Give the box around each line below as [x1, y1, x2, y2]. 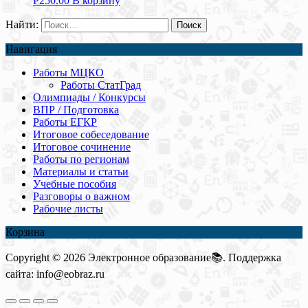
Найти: [5, 19, 38, 31]
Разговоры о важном [33, 190, 130, 203]
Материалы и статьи [33, 166, 129, 178]
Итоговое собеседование [33, 129, 149, 141]
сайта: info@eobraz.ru [5, 268, 104, 280]
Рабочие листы [33, 203, 103, 215]
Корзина [5, 226, 45, 239]
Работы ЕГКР [33, 116, 97, 129]
